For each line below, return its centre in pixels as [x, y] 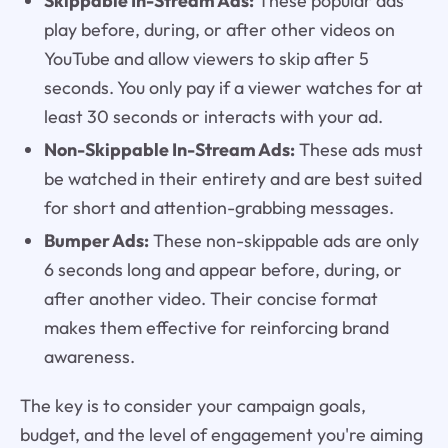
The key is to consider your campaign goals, [192, 405]
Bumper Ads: [96, 240]
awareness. [89, 356]
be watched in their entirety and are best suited [232, 178]
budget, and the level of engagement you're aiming [221, 434]
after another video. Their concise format [210, 298]
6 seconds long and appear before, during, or [222, 269]
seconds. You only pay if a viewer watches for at [233, 87]
